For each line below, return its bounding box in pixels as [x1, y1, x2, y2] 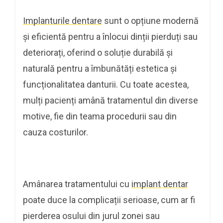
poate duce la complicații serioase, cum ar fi [23, 194, 195, 205]
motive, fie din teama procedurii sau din [23, 111, 177, 121]
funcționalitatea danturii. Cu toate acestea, [23, 79, 189, 90]
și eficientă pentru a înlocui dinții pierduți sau [23, 31, 198, 42]
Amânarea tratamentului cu [23, 178, 131, 189]
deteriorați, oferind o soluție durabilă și [23, 47, 173, 58]
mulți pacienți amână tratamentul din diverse [23, 95, 198, 106]
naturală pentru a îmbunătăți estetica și [23, 63, 177, 74]
